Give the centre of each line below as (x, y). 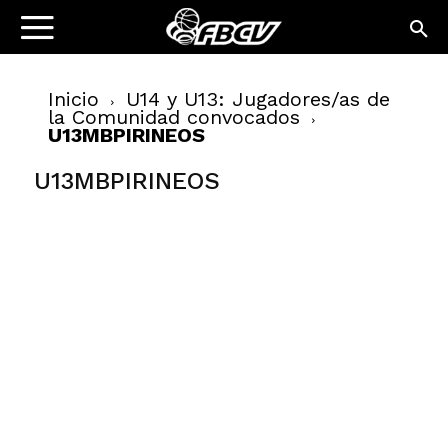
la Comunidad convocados (174, 117)
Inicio (73, 99)
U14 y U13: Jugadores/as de (258, 99)
